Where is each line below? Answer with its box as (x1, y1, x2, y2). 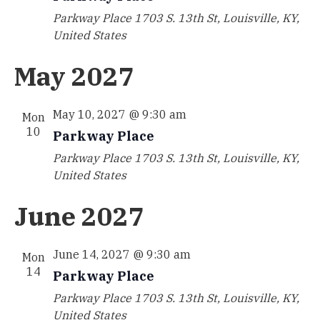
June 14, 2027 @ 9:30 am (52, 247, 191, 261)
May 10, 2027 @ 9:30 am (52, 107, 186, 121)
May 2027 (14, 59, 134, 93)
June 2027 (14, 199, 144, 233)
